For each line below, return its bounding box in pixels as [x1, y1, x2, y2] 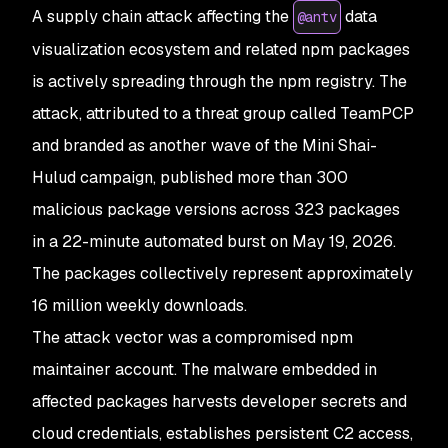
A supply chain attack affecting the [32, 6, 293, 27]
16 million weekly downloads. [32, 295, 247, 316]
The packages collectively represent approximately [32, 263, 413, 284]
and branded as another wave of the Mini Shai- [32, 135, 377, 156]
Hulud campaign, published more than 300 [32, 167, 348, 188]
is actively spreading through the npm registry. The [32, 71, 407, 92]
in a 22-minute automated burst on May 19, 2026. [32, 231, 396, 252]
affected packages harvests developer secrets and [32, 391, 407, 412]
